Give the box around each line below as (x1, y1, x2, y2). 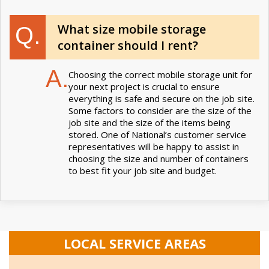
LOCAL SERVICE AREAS (63, 234, 206, 252)
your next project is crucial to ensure (68, 80, 220, 92)
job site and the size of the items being (68, 116, 231, 128)
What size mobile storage (58, 20, 206, 37)
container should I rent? (58, 37, 198, 53)
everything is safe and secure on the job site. (68, 92, 255, 104)
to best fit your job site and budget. (68, 164, 217, 177)
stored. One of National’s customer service (68, 128, 246, 141)
